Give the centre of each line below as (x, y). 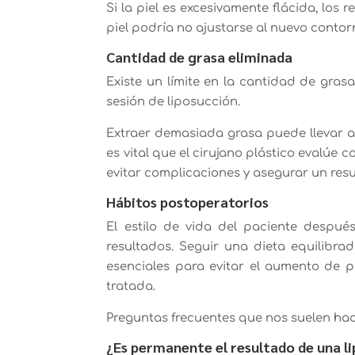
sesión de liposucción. (174, 101)
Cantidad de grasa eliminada (200, 56)
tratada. (131, 286)
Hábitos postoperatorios (188, 201)
